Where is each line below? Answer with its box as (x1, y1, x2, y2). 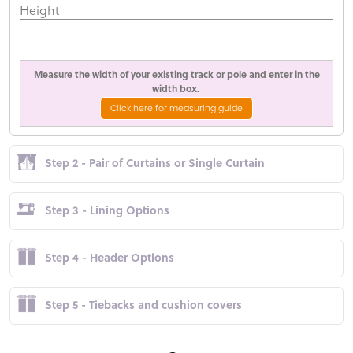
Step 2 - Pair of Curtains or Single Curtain (45, 154, 265, 171)
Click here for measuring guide (110, 102, 243, 115)
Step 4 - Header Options (45, 249, 174, 266)
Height (20, 2, 59, 20)
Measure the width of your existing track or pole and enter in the (33, 67, 320, 82)
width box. (151, 81, 202, 96)
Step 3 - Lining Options (45, 202, 169, 218)
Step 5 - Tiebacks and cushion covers (45, 296, 242, 313)
